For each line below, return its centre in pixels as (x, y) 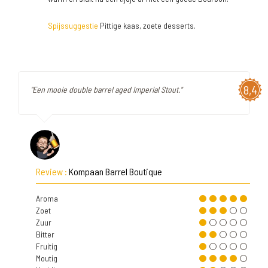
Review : (52, 171)
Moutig (47, 258)
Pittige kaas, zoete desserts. (147, 25)
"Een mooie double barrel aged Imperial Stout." (106, 89)
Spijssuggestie (73, 25)
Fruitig (47, 246)
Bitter (45, 234)
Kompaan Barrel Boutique (115, 171)
